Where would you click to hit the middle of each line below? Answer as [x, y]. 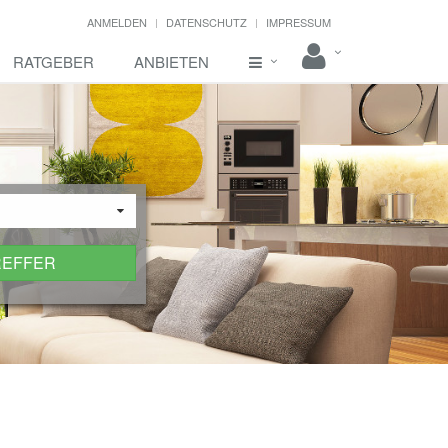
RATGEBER [53, 61]
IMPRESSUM [298, 22]
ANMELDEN [117, 22]
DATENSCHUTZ [206, 22]
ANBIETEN [171, 61]
